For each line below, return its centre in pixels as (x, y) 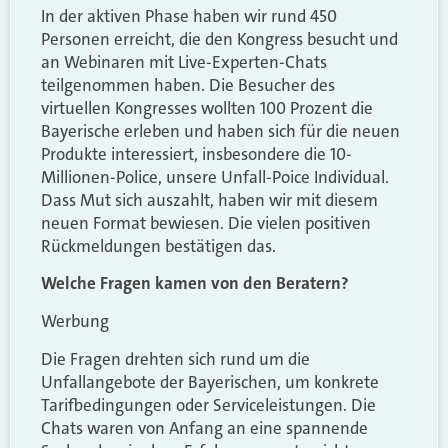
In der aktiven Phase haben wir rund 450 (189, 15)
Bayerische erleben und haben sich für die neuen (220, 130)
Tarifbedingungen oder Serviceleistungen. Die (208, 404)
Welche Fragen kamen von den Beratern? (195, 283)
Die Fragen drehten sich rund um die (175, 358)
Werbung (75, 321)
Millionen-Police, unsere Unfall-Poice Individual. (215, 176)
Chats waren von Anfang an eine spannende (204, 427)
